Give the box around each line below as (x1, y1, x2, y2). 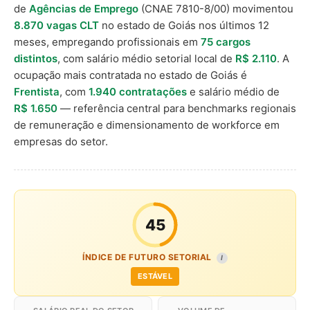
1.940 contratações (89, 85, 187, 98)
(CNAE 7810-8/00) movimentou (138, 2, 293, 15)
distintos (14, 52, 57, 65)
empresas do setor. (14, 135, 108, 148)
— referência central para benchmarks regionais (57, 102, 296, 115)
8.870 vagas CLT (14, 19, 99, 32)
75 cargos (201, 35, 250, 48)
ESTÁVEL (137, 271, 173, 281)
